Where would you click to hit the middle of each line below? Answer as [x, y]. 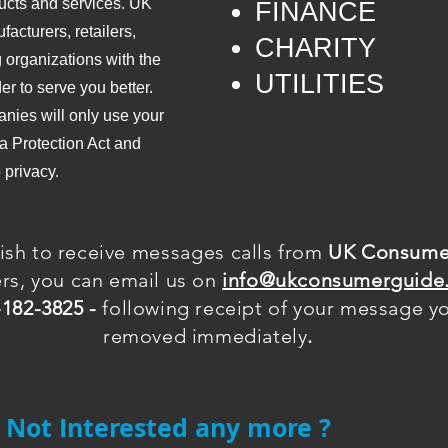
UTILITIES [319, 84]
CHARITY [315, 48]
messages [178, 252]
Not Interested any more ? [168, 427]
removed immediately [205, 336]
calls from [277, 252]
